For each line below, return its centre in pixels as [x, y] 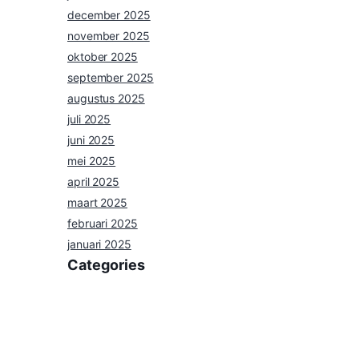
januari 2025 [99, 244]
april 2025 [93, 182]
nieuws [85, 301]
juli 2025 [89, 119]
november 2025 [109, 36]
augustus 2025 [106, 99]
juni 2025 [91, 140]
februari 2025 [103, 224]
